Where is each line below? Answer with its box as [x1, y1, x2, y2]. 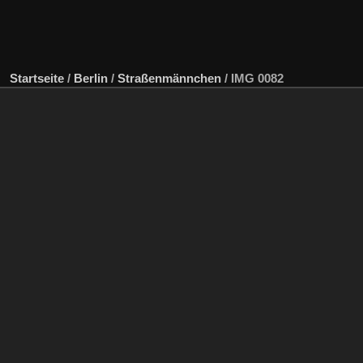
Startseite [10, 70, 64, 85]
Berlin [74, 70, 108, 85]
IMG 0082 [231, 70, 284, 85]
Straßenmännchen [117, 70, 221, 85]
